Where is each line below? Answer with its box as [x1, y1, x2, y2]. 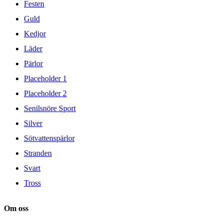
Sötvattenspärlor [24, 133, 75, 142]
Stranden [24, 148, 52, 157]
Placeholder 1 [24, 74, 67, 83]
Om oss [4, 204, 28, 213]
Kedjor [24, 29, 46, 38]
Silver [24, 118, 42, 127]
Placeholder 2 [24, 89, 67, 98]
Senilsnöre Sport [24, 104, 76, 112]
